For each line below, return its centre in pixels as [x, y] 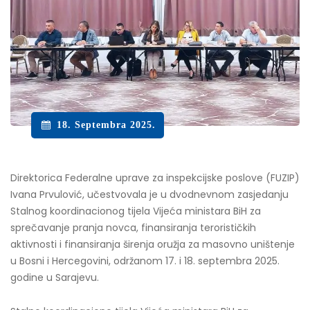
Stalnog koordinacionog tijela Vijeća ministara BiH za [136, 211]
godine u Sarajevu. [55, 278]
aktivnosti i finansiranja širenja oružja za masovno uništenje [153, 245]
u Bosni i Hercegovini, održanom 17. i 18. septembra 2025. [145, 261]
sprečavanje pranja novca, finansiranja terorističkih [133, 228]
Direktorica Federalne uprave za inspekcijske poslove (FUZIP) [155, 178]
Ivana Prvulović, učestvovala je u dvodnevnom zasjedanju [149, 195]
